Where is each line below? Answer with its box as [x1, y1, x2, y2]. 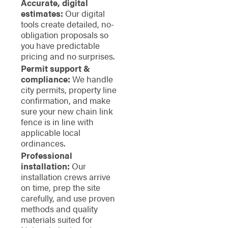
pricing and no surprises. [20, 49, 115, 62]
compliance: [20, 73, 70, 85]
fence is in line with [20, 116, 94, 128]
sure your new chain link [20, 105, 113, 118]
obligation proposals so [20, 28, 108, 41]
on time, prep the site [20, 181, 100, 194]
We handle [70, 73, 113, 85]
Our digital [63, 7, 105, 19]
